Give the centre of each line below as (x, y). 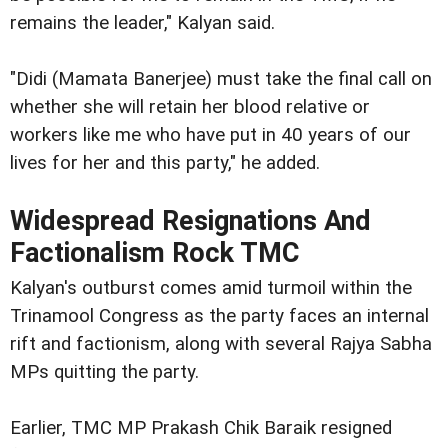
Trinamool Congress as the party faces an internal (219, 316)
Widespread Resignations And (190, 221)
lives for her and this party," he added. (167, 163)
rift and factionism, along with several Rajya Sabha (221, 344)
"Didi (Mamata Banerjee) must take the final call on (221, 79)
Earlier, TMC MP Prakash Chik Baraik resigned (201, 428)
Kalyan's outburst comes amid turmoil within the (211, 288)
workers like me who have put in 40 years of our (210, 135)
